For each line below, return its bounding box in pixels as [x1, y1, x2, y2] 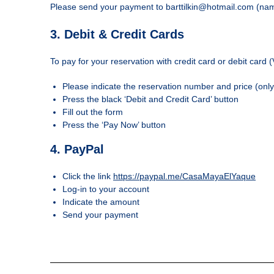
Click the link [62, 171, 113, 181]
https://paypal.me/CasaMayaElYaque [113, 171, 256, 181]
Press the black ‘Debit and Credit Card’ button [62, 94, 239, 104]
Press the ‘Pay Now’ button [62, 120, 166, 130]
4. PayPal [50, 143, 104, 156]
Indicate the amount [62, 197, 139, 207]
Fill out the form [62, 107, 123, 117]
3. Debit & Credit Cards [50, 28, 184, 41]
